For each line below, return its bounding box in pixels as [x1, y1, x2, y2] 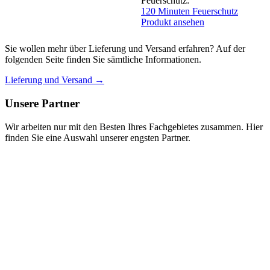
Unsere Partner [5, 97, 80, 110]
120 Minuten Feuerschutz [141, 6, 238, 17]
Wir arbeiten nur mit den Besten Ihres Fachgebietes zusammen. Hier [5, 121, 263, 132]
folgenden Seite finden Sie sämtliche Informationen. [5, 54, 201, 65]
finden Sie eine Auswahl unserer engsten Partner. [5, 132, 190, 143]
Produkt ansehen [141, 17, 204, 28]
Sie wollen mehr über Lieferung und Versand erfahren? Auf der [5, 43, 245, 54]
